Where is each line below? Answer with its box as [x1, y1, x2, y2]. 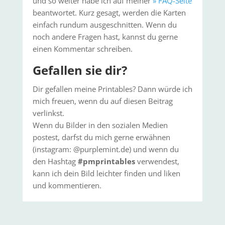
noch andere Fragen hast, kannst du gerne [32, 32, 178, 42]
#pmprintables [77, 156, 135, 166]
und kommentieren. [32, 180, 101, 190]
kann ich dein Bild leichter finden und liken [32, 168, 180, 178]
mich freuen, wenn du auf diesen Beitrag [32, 96, 173, 106]
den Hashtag [32, 156, 78, 166]
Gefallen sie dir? [32, 62, 127, 78]
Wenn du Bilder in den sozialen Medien [32, 120, 168, 130]
